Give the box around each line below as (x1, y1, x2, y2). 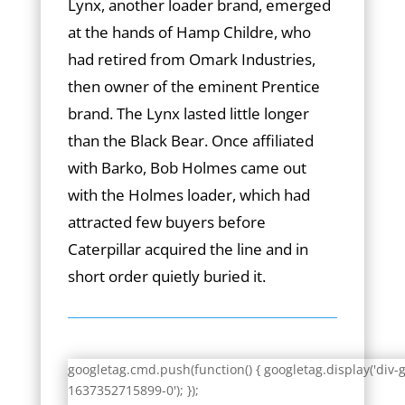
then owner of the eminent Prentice (67, 76, 320, 97)
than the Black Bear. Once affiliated (67, 130, 314, 151)
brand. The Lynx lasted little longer (67, 103, 309, 124)
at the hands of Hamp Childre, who (67, 22, 311, 42)
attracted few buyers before (67, 212, 266, 232)
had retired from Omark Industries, (67, 49, 316, 70)
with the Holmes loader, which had (67, 184, 310, 205)
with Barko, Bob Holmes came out (67, 157, 306, 178)
